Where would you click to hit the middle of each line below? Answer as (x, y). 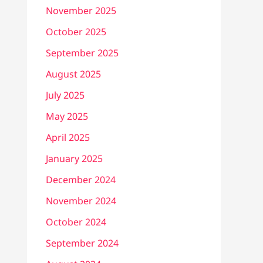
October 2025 (76, 32)
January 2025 (74, 159)
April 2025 (68, 138)
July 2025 (65, 95)
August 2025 (73, 74)
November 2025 (81, 11)
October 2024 (76, 222)
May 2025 (67, 117)
